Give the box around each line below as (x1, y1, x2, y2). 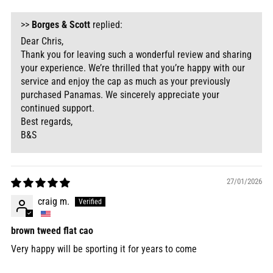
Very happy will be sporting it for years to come (11, 243, 197, 255)
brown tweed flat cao (11, 225, 93, 237)
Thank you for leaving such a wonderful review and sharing (21, 49, 252, 61)
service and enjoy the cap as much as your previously (21, 76, 230, 88)
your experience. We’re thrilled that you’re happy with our (21, 62, 245, 74)
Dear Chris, (21, 35, 63, 48)
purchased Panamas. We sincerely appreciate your (21, 89, 219, 101)
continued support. (21, 102, 94, 115)
